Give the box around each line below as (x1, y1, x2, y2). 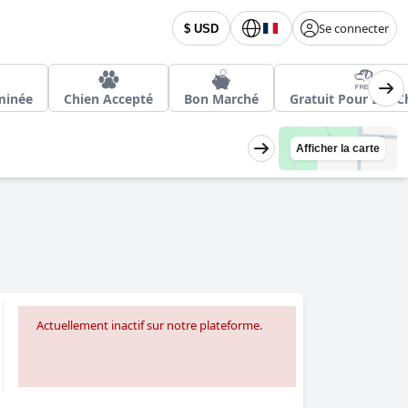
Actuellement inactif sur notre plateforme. (36, 317, 262, 333)
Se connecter (319, 20, 389, 36)
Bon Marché (184, 90, 259, 107)
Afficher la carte (296, 142, 380, 155)
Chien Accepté (64, 90, 153, 107)
